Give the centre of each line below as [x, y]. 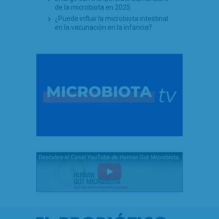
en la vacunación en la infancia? [103, 27]
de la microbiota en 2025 [93, 7]
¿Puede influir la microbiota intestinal [111, 19]
